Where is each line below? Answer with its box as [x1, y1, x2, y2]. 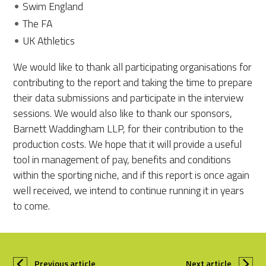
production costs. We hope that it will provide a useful [13, 136, 242, 153]
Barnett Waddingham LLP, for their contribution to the [13, 121, 244, 137]
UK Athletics [23, 33, 75, 49]
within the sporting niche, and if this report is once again [13, 167, 250, 183]
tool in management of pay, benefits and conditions [13, 151, 232, 168]
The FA [23, 15, 53, 32]
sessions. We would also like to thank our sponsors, [13, 105, 233, 122]
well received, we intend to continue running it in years [13, 182, 245, 199]
